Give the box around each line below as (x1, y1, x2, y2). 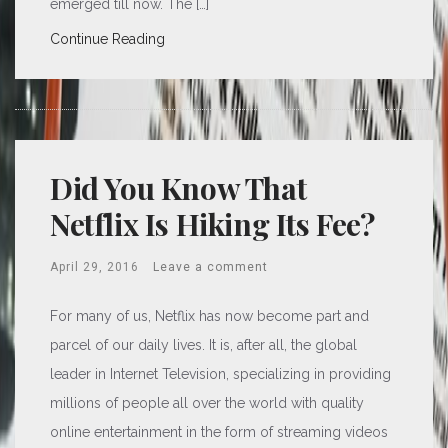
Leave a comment (153, 260, 268, 274)
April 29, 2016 (50, 260, 139, 274)
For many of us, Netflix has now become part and (50, 308, 369, 324)
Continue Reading (50, 31, 165, 47)
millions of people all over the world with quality (50, 395, 364, 411)
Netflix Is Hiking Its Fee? (50, 204, 375, 244)
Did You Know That (50, 168, 307, 208)
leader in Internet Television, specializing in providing (50, 366, 391, 382)
